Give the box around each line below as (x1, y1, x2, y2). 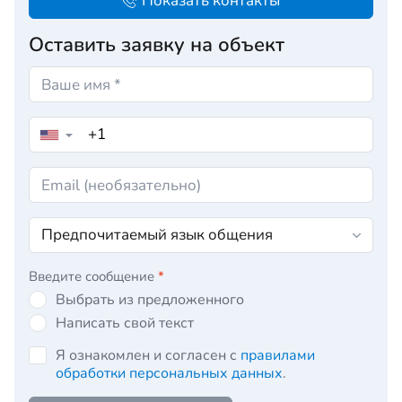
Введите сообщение (29, 267, 158, 285)
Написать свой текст (56, 313, 194, 333)
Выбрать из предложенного (56, 290, 244, 310)
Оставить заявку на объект (29, 31, 284, 58)
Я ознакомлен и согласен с (56, 345, 240, 365)
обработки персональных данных (56, 363, 283, 383)
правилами (240, 345, 315, 365)
